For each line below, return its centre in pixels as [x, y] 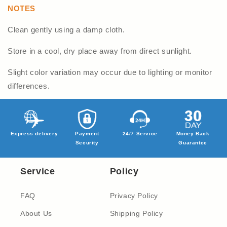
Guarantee [193, 142]
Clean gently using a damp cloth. [66, 29]
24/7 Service [140, 133]
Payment [87, 133]
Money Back [193, 133]
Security [87, 142]
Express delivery [34, 133]
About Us [36, 213]
